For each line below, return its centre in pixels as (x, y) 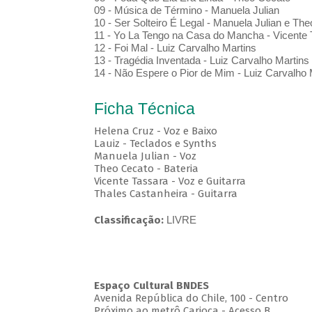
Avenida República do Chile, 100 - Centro (191, 298)
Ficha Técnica (144, 109)
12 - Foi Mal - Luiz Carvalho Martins (176, 48)
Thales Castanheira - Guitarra (165, 194)
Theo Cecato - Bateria (146, 169)
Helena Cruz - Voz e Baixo (155, 131)
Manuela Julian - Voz (145, 156)
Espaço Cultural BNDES (151, 286)
